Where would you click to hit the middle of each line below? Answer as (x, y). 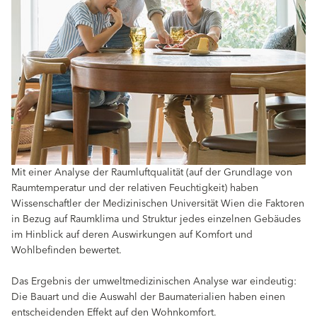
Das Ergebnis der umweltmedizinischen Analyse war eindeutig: (154, 282)
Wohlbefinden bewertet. (67, 251)
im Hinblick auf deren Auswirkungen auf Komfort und (132, 235)
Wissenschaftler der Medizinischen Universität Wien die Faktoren (158, 204)
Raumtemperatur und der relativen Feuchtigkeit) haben (135, 189)
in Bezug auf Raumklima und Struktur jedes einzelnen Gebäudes (156, 220)
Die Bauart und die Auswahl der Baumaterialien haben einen (148, 298)
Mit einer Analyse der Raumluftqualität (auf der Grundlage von (152, 173)
